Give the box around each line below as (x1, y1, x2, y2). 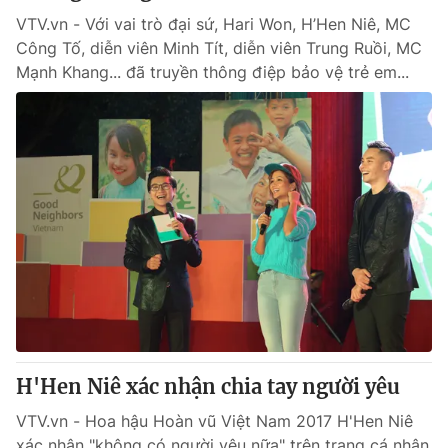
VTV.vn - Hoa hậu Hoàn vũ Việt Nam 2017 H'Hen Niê (16, 411, 413, 431)
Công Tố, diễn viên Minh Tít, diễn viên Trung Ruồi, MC (16, 38, 422, 58)
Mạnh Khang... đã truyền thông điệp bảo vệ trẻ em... (16, 62, 409, 82)
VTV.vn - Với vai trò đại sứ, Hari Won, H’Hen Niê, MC (16, 14, 411, 34)
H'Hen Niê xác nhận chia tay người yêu (16, 374, 400, 399)
